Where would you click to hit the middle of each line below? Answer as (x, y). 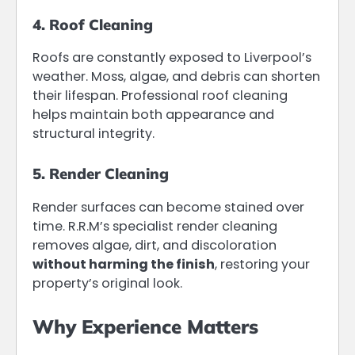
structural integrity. (94, 134)
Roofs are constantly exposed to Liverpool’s (172, 58)
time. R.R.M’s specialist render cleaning (155, 226)
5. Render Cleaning (101, 174)
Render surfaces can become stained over (168, 207)
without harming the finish (124, 264)
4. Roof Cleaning (93, 25)
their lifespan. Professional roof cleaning (160, 96)
